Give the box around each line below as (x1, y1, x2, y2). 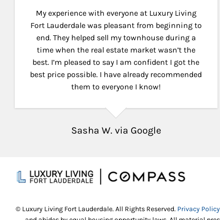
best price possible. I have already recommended (30, 69, 202, 79)
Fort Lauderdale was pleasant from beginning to (30, 20, 202, 30)
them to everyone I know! (71, 82, 161, 91)
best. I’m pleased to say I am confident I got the (32, 57, 200, 67)
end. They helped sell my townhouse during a (36, 32, 196, 42)
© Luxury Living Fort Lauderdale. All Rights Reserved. (16, 205, 177, 214)
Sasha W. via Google (71, 124, 161, 136)
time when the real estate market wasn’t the (36, 45, 195, 55)
